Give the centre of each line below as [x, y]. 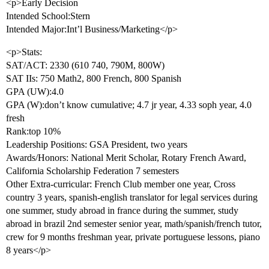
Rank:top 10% [33, 131]
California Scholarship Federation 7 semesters [92, 171]
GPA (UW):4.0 [35, 92]
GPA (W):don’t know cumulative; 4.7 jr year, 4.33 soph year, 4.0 [129, 105]
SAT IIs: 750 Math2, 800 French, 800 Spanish [94, 79]
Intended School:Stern [48, 16]
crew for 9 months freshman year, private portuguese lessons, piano [133, 237]
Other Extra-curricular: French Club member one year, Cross [121, 184]
